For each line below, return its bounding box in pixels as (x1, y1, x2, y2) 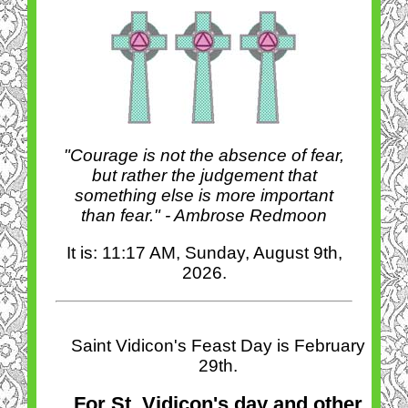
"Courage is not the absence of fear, (64, 145, 344, 165)
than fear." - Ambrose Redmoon (81, 205, 327, 225)
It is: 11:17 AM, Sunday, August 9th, (66, 243, 342, 263)
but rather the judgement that (91, 165, 317, 185)
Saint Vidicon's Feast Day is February (70, 336, 365, 355)
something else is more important (75, 185, 333, 205)
